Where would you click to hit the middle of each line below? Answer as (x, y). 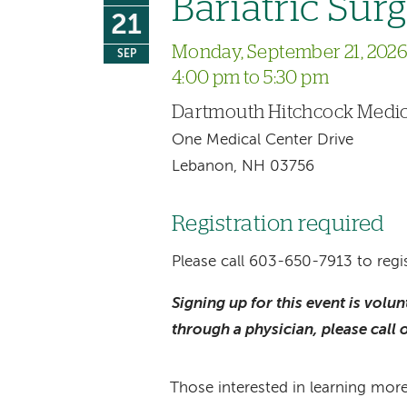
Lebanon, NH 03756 (243, 167)
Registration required (278, 224)
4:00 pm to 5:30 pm (250, 79)
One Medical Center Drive (262, 141)
